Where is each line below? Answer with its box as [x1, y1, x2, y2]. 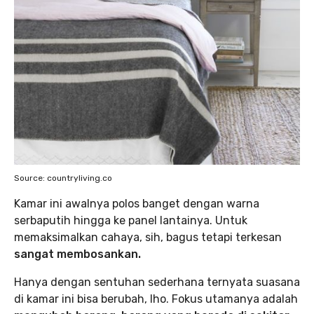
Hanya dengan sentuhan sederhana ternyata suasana [14, 275, 300, 289]
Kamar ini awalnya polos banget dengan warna [14, 197, 259, 211]
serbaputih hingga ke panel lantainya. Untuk [14, 214, 247, 228]
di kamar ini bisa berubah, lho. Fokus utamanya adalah [14, 292, 298, 306]
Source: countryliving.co [14, 173, 112, 184]
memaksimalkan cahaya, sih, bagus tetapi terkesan [14, 231, 282, 245]
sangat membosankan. [14, 247, 141, 261]
